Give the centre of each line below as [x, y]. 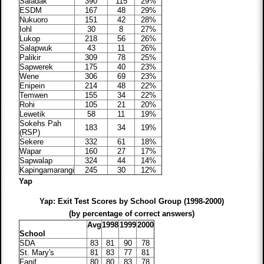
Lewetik [33, 114]
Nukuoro [34, 20]
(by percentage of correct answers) [132, 214]
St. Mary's [37, 253]
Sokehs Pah [41, 124]
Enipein [32, 86]
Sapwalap [36, 161]
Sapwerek [37, 67]
